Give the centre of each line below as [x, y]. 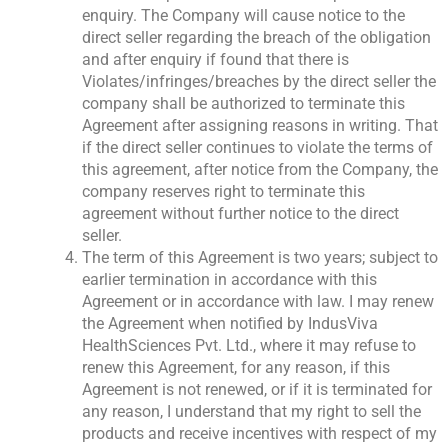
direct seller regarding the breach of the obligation [256, 38]
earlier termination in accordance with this [229, 280]
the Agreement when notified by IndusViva [230, 324]
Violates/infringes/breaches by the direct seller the [259, 82]
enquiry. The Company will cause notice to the [243, 16]
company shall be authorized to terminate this [243, 104]
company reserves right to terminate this [223, 192]
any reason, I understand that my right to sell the [251, 412]
